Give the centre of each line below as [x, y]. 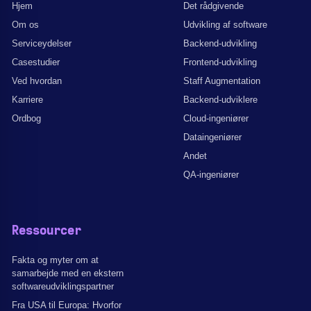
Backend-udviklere [220, 100]
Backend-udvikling [220, 43]
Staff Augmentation [222, 81]
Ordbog [26, 118]
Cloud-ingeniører [216, 118]
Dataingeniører [212, 137]
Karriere [27, 100]
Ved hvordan [37, 81]
